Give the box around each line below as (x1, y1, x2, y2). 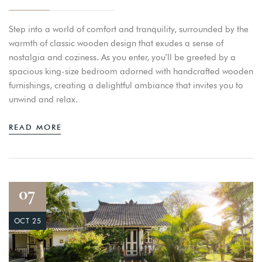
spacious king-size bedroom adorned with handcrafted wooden (9, 65, 253, 77)
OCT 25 (13, 216, 42, 225)
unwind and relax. (9, 94, 78, 105)
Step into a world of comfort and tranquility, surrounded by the (9, 23, 249, 35)
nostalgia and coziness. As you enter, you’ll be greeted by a (9, 51, 236, 63)
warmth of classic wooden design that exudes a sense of (9, 37, 223, 49)
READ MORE (9, 122, 62, 132)
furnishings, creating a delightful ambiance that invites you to (9, 80, 243, 91)
